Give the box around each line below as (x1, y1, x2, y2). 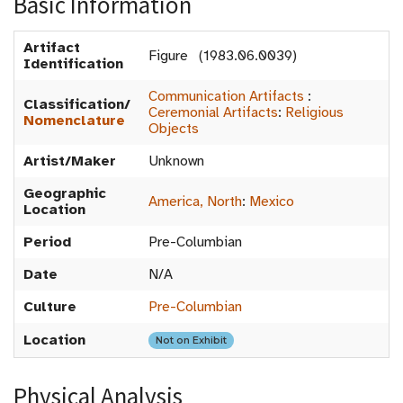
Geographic (23, 184, 106, 202)
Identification (23, 55, 123, 73)
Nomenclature (23, 112, 125, 130)
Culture (23, 298, 76, 316)
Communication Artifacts (148, 87, 304, 105)
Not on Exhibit (156, 334, 227, 346)
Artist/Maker (23, 152, 116, 170)
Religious (285, 103, 344, 121)
